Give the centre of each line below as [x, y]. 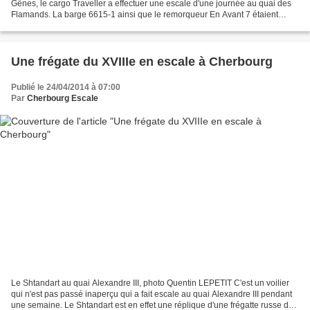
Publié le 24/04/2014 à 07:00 [66, 87]
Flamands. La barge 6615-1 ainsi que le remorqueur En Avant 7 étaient [145, 14]
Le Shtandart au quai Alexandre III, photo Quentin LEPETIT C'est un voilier [150, 283]
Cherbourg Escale [63, 98]
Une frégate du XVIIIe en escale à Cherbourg [142, 61]
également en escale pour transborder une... [94, 25]
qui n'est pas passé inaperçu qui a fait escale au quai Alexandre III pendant [152, 294]
